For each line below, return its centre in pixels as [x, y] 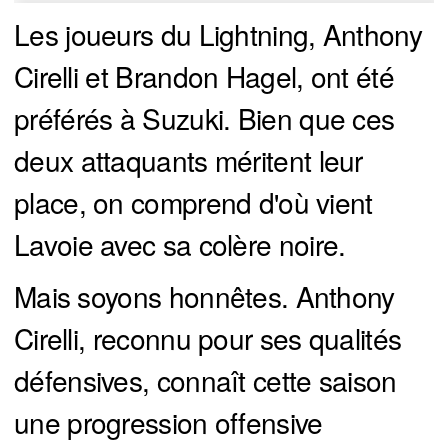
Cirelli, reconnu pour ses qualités [208, 338]
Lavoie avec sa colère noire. [180, 244]
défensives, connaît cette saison [205, 380]
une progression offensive [168, 422]
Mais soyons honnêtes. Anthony [204, 296]
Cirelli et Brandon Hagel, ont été [204, 76]
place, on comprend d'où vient [193, 202]
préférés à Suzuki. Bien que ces [204, 118]
